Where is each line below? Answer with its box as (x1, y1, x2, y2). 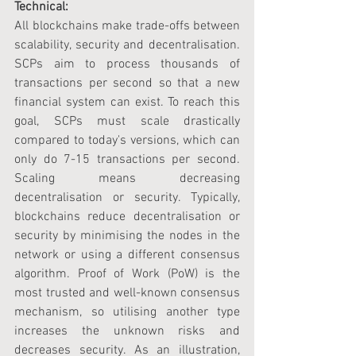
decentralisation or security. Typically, (14, 190, 240, 206)
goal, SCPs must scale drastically (14, 114, 240, 130)
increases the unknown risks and (14, 323, 240, 339)
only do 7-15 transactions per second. (14, 152, 240, 168)
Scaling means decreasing (14, 171, 240, 187)
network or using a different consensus (14, 247, 240, 263)
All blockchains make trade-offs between (14, 18, 240, 34)
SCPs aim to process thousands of (14, 56, 240, 72)
